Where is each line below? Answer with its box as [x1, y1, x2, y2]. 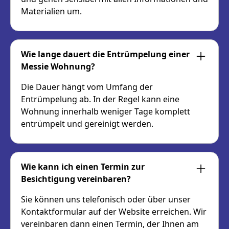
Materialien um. [21, 6, 82, 17]
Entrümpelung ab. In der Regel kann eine [21, 94, 179, 105]
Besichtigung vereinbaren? [21, 173, 131, 185]
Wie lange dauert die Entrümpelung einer [21, 49, 190, 60]
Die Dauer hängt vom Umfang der [21, 81, 153, 93]
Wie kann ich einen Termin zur [21, 161, 145, 173]
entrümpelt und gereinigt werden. [21, 118, 153, 130]
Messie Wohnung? [21, 61, 95, 73]
